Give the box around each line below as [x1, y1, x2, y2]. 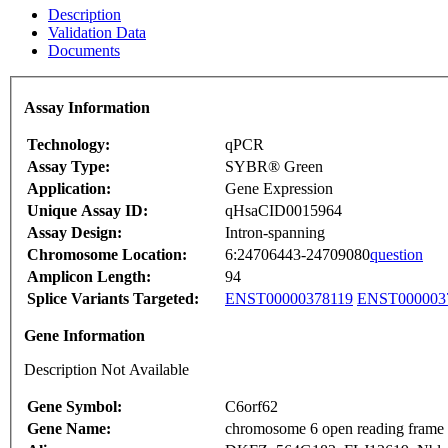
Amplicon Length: [27, 268, 151, 286]
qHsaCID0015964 [225, 202, 342, 220]
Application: [27, 180, 111, 198]
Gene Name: [27, 420, 111, 438]
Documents [48, 41, 120, 59]
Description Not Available [24, 361, 189, 379]
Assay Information [24, 99, 150, 117]
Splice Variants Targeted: [27, 290, 199, 308]
